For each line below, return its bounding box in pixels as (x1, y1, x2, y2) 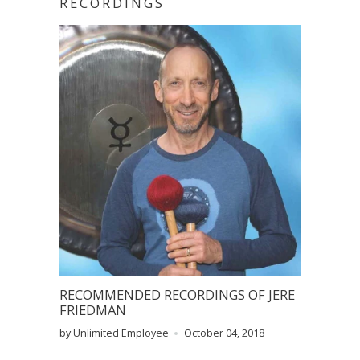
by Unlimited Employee (59, 325, 169, 340)
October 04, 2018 (184, 325, 264, 340)
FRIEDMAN (59, 300, 126, 319)
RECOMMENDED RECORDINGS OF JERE (59, 284, 295, 304)
